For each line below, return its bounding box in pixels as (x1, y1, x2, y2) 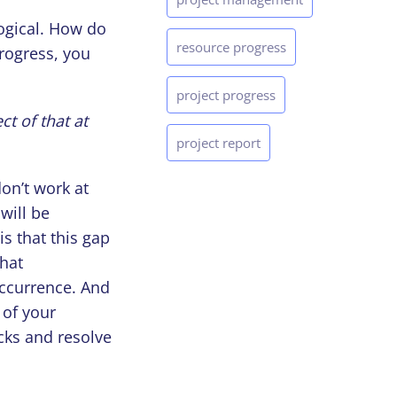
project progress (176, 86, 276, 105)
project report (176, 134, 261, 152)
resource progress (176, 38, 286, 57)
